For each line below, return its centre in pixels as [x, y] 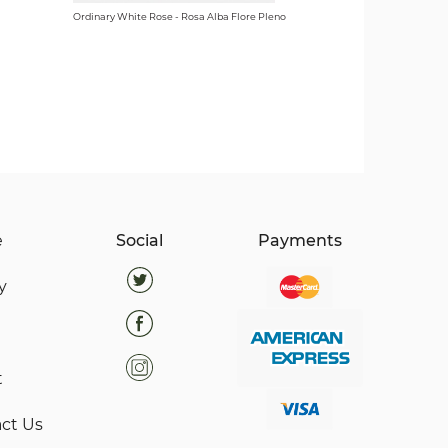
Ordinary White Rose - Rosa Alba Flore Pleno [179, 16]
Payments [299, 240]
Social [139, 240]
